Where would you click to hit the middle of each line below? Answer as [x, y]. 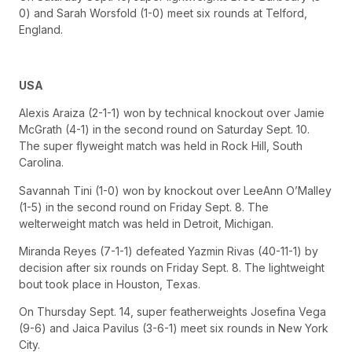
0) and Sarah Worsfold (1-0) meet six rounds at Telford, [163, 13]
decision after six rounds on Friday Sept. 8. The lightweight [172, 267]
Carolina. [41, 163]
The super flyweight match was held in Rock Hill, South [161, 146]
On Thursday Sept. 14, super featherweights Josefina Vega [172, 312]
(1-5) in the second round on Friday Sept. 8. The [144, 207]
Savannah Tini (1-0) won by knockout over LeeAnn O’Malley [175, 190]
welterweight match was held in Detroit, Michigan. [146, 223]
